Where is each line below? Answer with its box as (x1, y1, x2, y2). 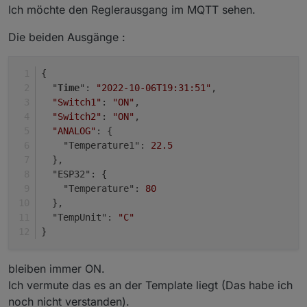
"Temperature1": (41, 140, 151, 151)
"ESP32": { (41, 169, 107, 180)
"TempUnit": (41, 212, 118, 223)
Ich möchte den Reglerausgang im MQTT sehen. (8, 3, 256, 17)
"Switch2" (52, 111, 101, 123)
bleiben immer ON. (8, 262, 105, 276)
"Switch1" (52, 97, 101, 108)
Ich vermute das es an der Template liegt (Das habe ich (8, 278, 293, 293)
